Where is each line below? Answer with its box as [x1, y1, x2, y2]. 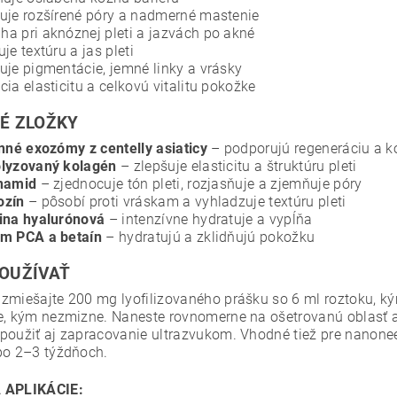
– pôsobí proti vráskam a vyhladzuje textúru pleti [24, 193, 346, 211]
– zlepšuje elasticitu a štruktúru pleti [116, 158, 357, 175]
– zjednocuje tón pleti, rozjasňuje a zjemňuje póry [36, 175, 362, 193]
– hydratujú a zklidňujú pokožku [102, 229, 315, 246]
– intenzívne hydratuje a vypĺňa [105, 211, 313, 229]
